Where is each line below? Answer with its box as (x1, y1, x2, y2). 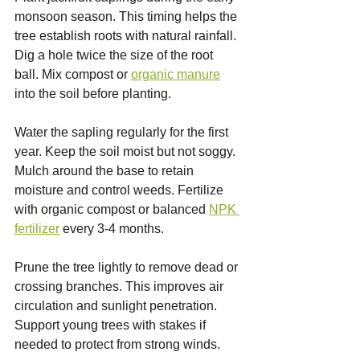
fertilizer (14, 222, 59, 235)
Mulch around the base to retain (14, 164, 197, 178)
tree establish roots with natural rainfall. (14, 29, 239, 43)
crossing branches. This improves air (14, 280, 227, 293)
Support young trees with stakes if (14, 318, 209, 332)
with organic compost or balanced (14, 202, 209, 216)
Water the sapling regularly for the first (14, 125, 231, 139)
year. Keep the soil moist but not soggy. (14, 145, 239, 158)
